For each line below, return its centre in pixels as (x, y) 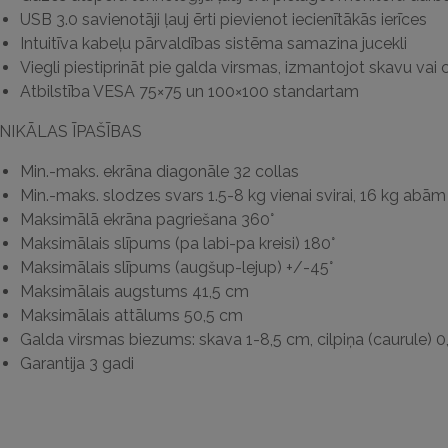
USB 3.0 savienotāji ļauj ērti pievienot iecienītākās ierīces (223, 19)
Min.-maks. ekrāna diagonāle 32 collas (159, 171)
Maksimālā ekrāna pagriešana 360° (146, 219)
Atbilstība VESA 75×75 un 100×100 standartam (189, 91)
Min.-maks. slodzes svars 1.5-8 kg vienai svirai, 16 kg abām (232, 195)
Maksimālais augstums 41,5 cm (134, 291)
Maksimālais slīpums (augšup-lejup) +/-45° (176, 267)
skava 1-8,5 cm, (255, 339)
